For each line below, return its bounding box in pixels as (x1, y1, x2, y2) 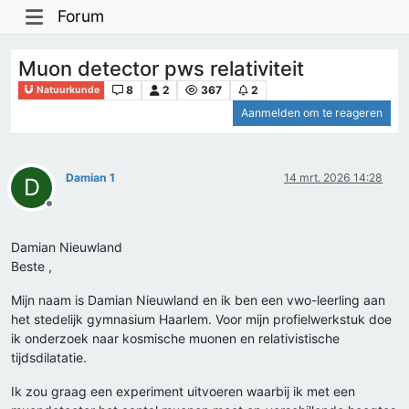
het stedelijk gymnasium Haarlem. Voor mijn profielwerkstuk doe (11, 311, 392, 328)
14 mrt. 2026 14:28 (284, 171, 383, 185)
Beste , (11, 258, 52, 275)
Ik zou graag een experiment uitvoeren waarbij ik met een (11, 383, 355, 400)
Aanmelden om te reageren (241, 106, 383, 121)
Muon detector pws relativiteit (18, 56, 304, 80)
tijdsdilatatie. (11, 350, 87, 366)
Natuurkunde (35, 83, 100, 96)
